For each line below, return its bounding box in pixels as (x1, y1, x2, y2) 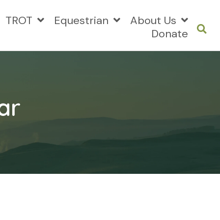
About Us (130, 13, 176, 27)
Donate (151, 26, 188, 41)
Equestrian (54, 13, 109, 27)
